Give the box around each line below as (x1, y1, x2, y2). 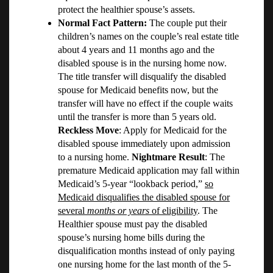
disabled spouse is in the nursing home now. (58, 58, 227, 69)
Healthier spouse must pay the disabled (58, 219, 207, 230)
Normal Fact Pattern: (58, 18, 147, 29)
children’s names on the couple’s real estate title (58, 31, 239, 42)
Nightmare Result (129, 152, 205, 163)
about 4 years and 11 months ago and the (58, 44, 214, 55)
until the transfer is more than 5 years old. (58, 112, 216, 122)
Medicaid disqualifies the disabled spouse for (58, 192, 230, 203)
